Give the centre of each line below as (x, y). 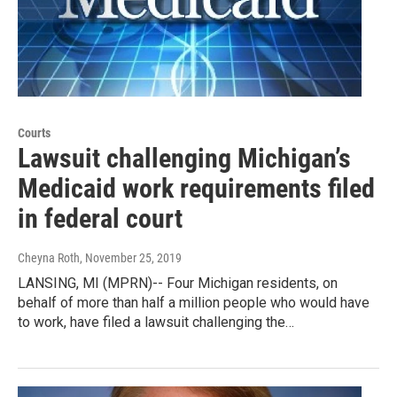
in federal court (100, 218)
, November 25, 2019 (131, 257)
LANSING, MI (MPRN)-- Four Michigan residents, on (178, 283)
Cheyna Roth (49, 257)
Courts (34, 132)
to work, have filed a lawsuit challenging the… (156, 322)
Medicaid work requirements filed (196, 188)
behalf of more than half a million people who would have (194, 302)
